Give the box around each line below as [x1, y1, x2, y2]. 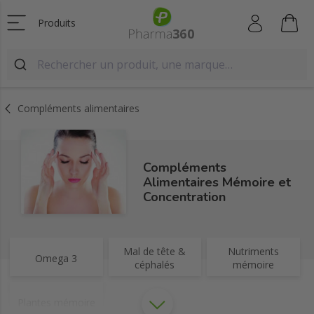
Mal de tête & [123, 245, 186, 259]
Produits [38, 15, 76, 29]
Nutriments [228, 245, 280, 259]
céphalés [135, 258, 175, 272]
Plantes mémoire [17, 295, 95, 309]
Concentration [143, 188, 226, 205]
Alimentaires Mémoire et [143, 173, 291, 191]
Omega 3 [35, 251, 78, 265]
